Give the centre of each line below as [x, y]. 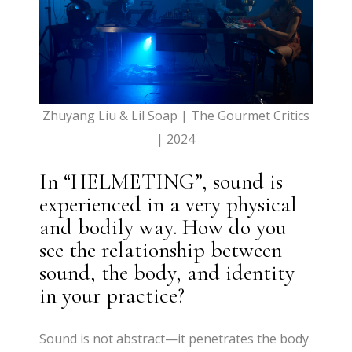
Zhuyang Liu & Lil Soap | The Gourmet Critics [176, 116]
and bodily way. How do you [163, 227]
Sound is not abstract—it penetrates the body [174, 339]
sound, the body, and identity [167, 273]
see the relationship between [161, 250]
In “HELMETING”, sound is [161, 182]
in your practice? [112, 296]
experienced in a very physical [169, 205]
